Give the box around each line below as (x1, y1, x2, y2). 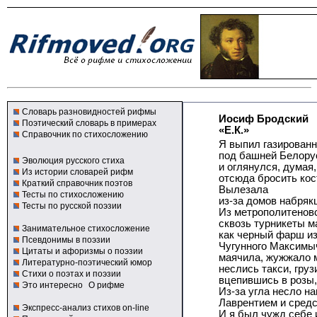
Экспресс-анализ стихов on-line (22, 303, 149, 313)
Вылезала (219, 184, 268, 195)
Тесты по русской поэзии (22, 201, 122, 211)
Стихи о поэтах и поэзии (22, 269, 121, 279)
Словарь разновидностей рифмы (22, 107, 156, 117)
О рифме (88, 280, 125, 290)
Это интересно (22, 280, 83, 290)
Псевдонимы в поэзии (22, 235, 110, 245)
